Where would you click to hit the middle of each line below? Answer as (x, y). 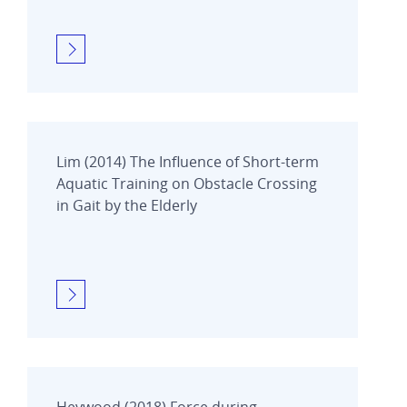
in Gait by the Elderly (127, 205)
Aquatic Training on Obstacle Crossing (187, 183)
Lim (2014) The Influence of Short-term (188, 161)
